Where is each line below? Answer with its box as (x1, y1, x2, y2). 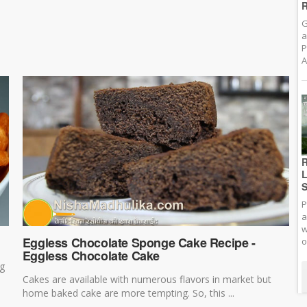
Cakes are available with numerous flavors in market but (22, 272, 271, 286)
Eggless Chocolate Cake (22, 246, 160, 265)
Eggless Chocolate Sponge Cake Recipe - (22, 233, 256, 251)
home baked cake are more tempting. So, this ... (22, 286, 234, 299)
